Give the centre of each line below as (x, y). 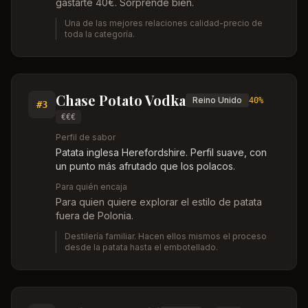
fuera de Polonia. (95, 216)
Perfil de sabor (86, 137)
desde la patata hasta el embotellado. (141, 247)
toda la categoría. (100, 34)
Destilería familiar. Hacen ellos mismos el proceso (166, 236)
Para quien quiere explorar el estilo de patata (159, 202)
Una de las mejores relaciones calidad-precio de (164, 23)
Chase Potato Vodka (121, 100)
